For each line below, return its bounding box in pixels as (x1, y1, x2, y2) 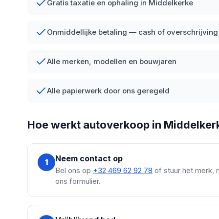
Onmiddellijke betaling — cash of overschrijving (47, 27, 218, 37)
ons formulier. (55, 176, 101, 186)
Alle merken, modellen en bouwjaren (47, 57, 176, 66)
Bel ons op (55, 166, 93, 175)
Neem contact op (55, 153, 123, 164)
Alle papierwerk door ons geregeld (47, 86, 170, 96)
